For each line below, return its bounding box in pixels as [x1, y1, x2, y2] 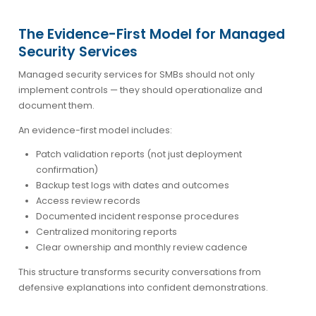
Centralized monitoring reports [35, 225, 177, 238]
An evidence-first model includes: [18, 123, 172, 136]
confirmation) [35, 163, 98, 176]
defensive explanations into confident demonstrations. [18, 281, 268, 293]
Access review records [35, 194, 140, 207]
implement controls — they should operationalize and [18, 83, 262, 96]
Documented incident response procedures [35, 209, 239, 222]
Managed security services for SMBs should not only [18, 68, 255, 80]
